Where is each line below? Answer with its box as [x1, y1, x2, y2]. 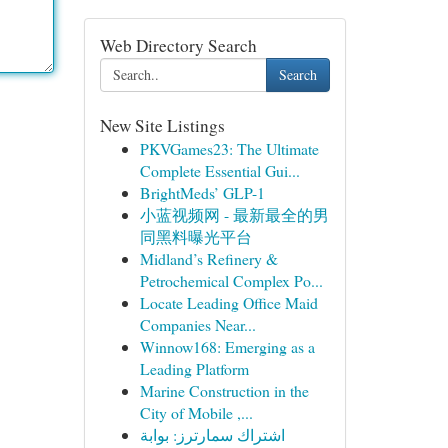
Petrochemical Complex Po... [139, 270, 323, 291]
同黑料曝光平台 [139, 226, 252, 247]
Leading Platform [139, 358, 249, 379]
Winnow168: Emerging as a [139, 336, 315, 357]
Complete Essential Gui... [139, 160, 300, 181]
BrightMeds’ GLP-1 [139, 182, 265, 203]
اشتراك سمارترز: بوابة [139, 424, 285, 445]
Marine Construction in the [139, 380, 309, 401]
